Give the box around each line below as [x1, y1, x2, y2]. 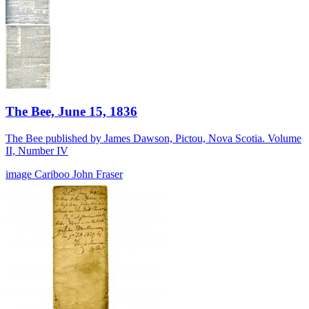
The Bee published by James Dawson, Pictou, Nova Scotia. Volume [6, 132, 301, 145]
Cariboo [34, 168, 72, 181]
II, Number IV [6, 145, 68, 157]
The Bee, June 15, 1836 [6, 104, 137, 119]
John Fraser [72, 168, 123, 181]
